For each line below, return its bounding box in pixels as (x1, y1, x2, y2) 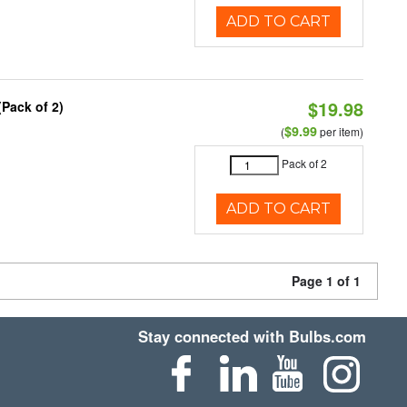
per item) (316, 124, 363, 139)
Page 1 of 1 (292, 272, 361, 290)
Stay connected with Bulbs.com (138, 325, 367, 347)
